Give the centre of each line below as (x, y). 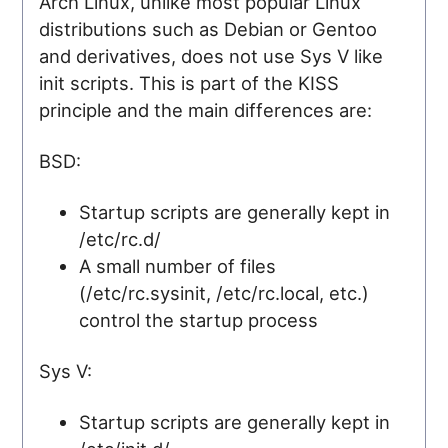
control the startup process (199, 319)
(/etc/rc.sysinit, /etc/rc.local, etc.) (224, 292)
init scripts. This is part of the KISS (189, 82)
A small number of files (178, 265)
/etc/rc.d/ (120, 238)
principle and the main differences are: (206, 109)
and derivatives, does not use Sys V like (211, 55)
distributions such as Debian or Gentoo (208, 28)
